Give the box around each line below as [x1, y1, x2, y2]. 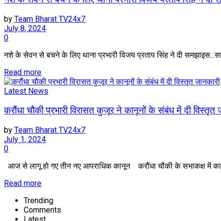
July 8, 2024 [4, 24, 46, 34]
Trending [24, 195, 53, 205]
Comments [24, 205, 61, 215]
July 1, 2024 [4, 134, 46, 144]
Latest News [4, 86, 48, 96]
